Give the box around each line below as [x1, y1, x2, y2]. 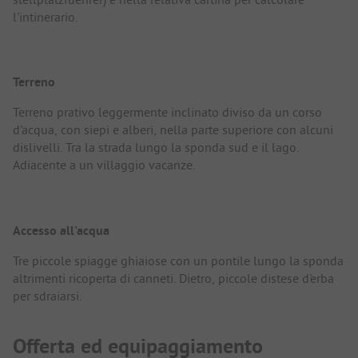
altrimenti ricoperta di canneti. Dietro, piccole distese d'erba [13, 269, 334, 286]
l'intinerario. [13, 9, 78, 26]
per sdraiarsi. [13, 287, 82, 304]
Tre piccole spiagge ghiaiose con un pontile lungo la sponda [13, 252, 344, 268]
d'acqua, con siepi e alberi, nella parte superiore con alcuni [13, 121, 333, 138]
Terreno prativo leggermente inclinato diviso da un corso [13, 104, 322, 121]
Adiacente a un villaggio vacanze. [13, 157, 195, 173]
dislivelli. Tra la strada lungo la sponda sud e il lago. [13, 139, 299, 156]
